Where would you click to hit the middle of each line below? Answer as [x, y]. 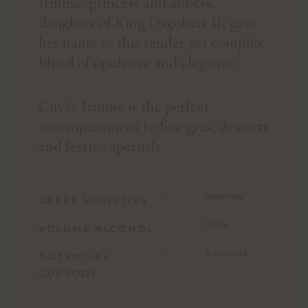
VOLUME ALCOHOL [96, 229]
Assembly [225, 197]
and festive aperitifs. [101, 146]
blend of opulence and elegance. [138, 63]
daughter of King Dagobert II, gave [148, 23]
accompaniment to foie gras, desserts [154, 126]
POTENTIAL [74, 257]
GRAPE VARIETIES [93, 200]
